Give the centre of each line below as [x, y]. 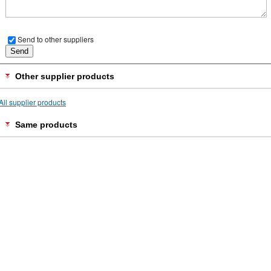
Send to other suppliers [56, 39]
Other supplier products [65, 76]
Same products [46, 124]
